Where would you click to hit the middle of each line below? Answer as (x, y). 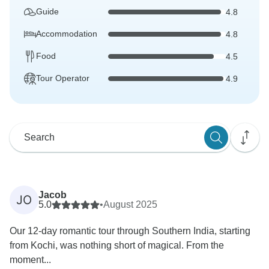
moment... (30, 260)
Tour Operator (63, 78)
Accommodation (67, 34)
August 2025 (130, 205)
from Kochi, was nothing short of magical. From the (117, 246)
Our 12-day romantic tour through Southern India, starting (130, 231)
